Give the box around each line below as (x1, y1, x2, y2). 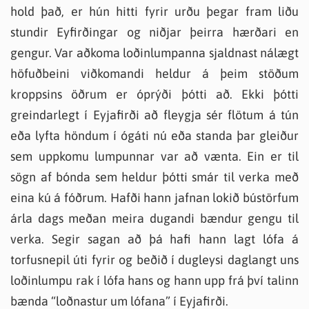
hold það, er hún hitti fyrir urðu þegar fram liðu (10, 4, 299, 19)
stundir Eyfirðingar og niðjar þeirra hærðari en (10, 25, 299, 39)
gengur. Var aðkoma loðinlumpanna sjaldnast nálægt (10, 46, 299, 60)
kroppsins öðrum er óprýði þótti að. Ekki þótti (10, 87, 299, 101)
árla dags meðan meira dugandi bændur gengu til (10, 211, 299, 226)
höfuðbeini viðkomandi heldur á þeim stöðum (10, 66, 299, 81)
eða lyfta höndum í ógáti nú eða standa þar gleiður (10, 128, 299, 143)
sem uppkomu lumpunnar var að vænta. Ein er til (10, 149, 299, 163)
